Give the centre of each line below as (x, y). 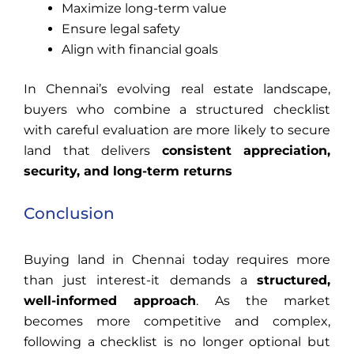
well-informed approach (110, 300)
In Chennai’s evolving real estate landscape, (177, 88)
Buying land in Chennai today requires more (177, 259)
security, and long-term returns (128, 171)
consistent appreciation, (246, 150)
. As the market (263, 300)
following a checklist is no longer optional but (177, 341)
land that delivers (93, 150)
